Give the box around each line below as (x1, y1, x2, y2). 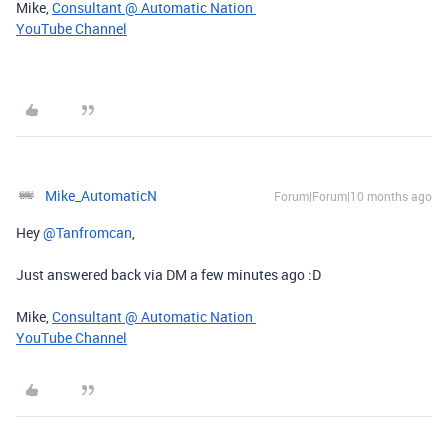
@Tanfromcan (43, 223, 132, 242)
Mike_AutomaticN (45, 186, 157, 205)
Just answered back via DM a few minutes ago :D (16, 265, 321, 284)
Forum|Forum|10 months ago (274, 188, 432, 204)
